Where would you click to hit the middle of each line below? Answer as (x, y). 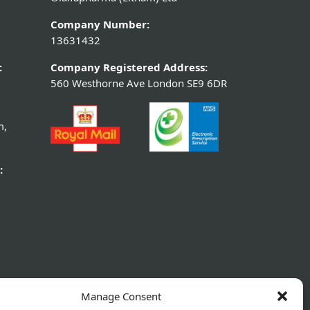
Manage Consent (121, 296)
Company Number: (100, 25)
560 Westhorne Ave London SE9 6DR (139, 83)
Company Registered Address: (129, 67)
